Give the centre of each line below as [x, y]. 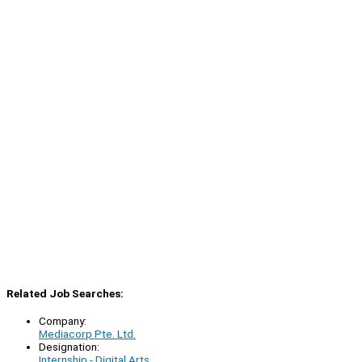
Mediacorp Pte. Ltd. [87, 334]
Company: [63, 321]
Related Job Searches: [65, 293]
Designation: [69, 347]
